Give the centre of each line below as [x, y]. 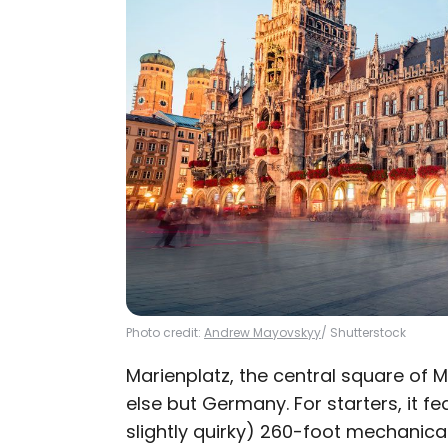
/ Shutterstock [363, 332]
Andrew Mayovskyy [262, 332]
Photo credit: [165, 332]
